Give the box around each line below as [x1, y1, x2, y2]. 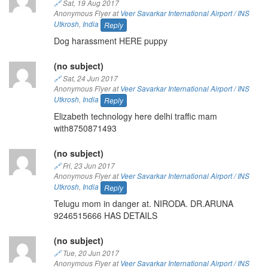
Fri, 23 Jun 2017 [60, 160, 115, 170]
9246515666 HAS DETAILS [53, 209, 157, 221]
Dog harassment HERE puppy [53, 34, 167, 47]
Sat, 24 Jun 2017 [60, 73, 118, 83]
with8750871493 [53, 121, 117, 134]
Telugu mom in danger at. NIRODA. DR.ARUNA [53, 197, 233, 209]
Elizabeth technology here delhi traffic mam [53, 109, 217, 122]
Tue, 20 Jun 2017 [60, 248, 119, 258]
